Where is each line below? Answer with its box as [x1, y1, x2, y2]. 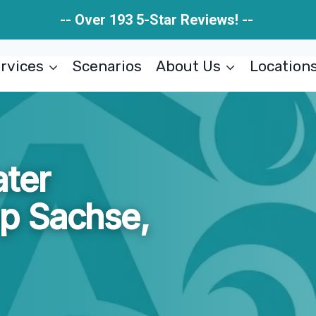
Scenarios [73, 57, 142, 75]
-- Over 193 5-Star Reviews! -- [59, 11, 257, 28]
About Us [155, 57, 221, 75]
